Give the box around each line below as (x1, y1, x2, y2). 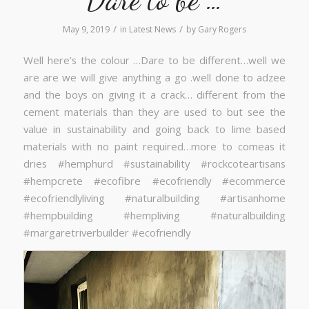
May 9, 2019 (62, 23, 110, 35)
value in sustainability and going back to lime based (23, 122, 286, 137)
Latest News (128, 23, 176, 35)
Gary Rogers (197, 23, 246, 35)
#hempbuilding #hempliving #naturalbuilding (23, 208, 286, 223)
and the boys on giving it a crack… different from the (23, 88, 286, 102)
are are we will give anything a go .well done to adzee (23, 70, 286, 85)
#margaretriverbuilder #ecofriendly (23, 226, 190, 240)
